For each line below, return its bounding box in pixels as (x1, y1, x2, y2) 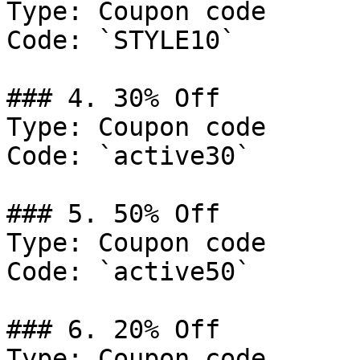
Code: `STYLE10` (6, 26, 235, 55)
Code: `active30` (6, 141, 251, 170)
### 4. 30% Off (6, 84, 220, 112)
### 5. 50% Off (6, 199, 220, 228)
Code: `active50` (6, 257, 251, 286)
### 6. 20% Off (6, 315, 220, 344)
